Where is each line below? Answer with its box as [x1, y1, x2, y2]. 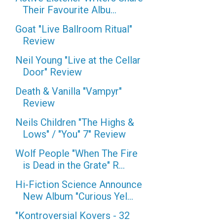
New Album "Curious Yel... [23, 190, 133, 202]
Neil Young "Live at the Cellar [15, 54, 141, 66]
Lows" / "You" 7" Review [23, 128, 126, 140]
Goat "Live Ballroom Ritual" [15, 23, 132, 35]
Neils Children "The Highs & [15, 116, 134, 128]
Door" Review [23, 66, 82, 78]
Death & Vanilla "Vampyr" [15, 85, 122, 97]
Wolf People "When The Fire [15, 147, 138, 159]
